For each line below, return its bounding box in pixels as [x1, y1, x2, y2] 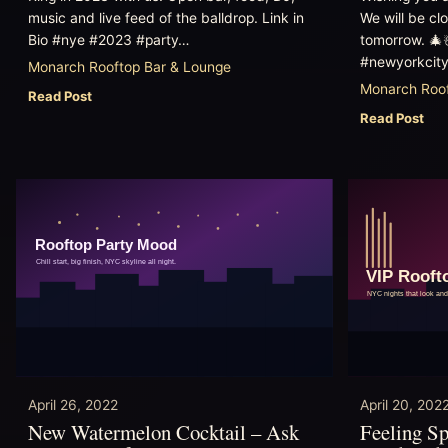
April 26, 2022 [28, 396, 118, 413]
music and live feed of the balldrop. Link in [28, 9, 304, 26]
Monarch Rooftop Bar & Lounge [28, 59, 231, 75]
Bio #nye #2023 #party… [28, 31, 189, 48]
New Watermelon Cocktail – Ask [28, 417, 299, 446]
